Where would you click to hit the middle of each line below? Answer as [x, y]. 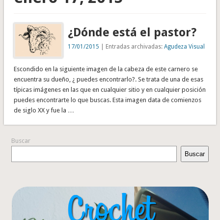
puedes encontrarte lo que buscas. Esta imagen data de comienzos [107, 100]
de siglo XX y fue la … [44, 110]
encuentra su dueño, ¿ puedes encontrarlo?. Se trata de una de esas [108, 80]
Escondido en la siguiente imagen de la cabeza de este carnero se [106, 69]
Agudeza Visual [185, 46]
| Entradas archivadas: [132, 46]
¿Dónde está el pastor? [132, 32]
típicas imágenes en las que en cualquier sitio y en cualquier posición [110, 90]
